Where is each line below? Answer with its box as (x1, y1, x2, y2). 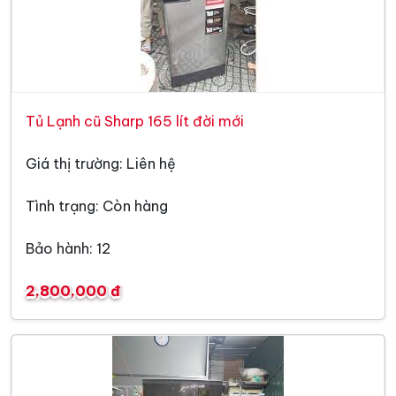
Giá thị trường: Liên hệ (26, 155, 176, 172)
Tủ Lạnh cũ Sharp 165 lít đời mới (26, 112, 244, 130)
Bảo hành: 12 (26, 240, 110, 257)
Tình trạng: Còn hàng (26, 197, 168, 215)
